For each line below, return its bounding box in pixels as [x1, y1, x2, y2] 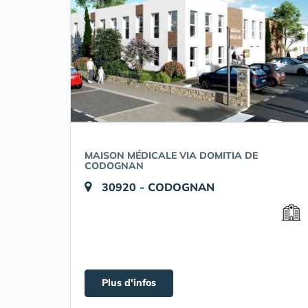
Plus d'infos [102, 276, 156, 289]
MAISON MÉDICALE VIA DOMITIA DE [85, 149, 258, 162]
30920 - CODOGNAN [102, 180, 214, 194]
